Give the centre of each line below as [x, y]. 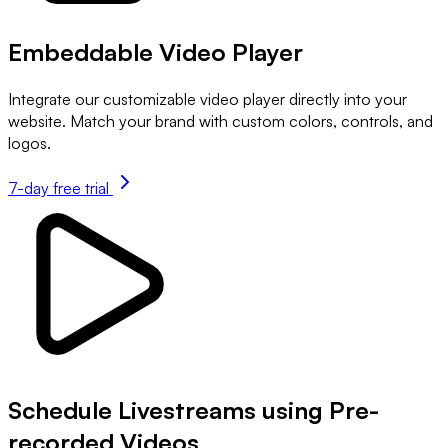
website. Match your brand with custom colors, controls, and [220, 120]
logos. [29, 142]
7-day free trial [60, 187]
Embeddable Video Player [155, 51]
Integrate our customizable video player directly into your [207, 98]
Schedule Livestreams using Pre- [193, 409]
